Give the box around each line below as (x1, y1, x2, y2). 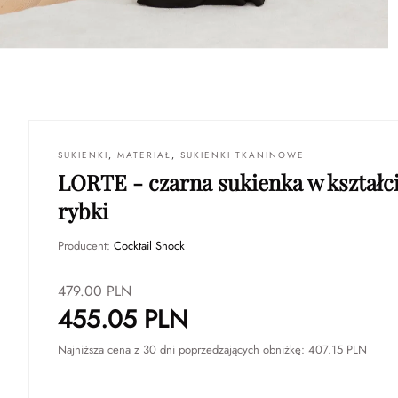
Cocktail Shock (114, 236, 185, 254)
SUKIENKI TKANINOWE (180, 147, 305, 162)
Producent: (58, 236, 114, 254)
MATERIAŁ (117, 147, 171, 162)
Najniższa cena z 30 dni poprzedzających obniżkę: (58, 340, 308, 358)
